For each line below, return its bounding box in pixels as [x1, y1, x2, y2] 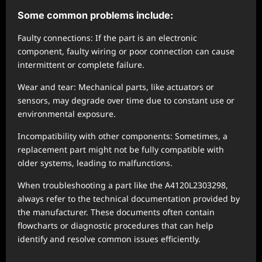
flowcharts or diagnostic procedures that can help [18, 220, 213, 231]
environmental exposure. [18, 108, 116, 119]
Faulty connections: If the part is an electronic [18, 32, 197, 43]
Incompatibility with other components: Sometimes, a [18, 130, 227, 142]
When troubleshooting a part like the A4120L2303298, [18, 180, 228, 191]
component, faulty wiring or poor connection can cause [18, 46, 235, 57]
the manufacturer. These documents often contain [18, 206, 215, 218]
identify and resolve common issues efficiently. [18, 233, 201, 244]
